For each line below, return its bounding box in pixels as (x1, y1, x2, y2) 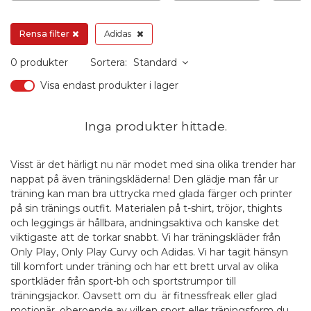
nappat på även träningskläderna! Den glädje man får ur (10, 173, 278, 185)
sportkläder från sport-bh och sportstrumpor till (10, 275, 236, 287)
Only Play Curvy (61, 246, 137, 258)
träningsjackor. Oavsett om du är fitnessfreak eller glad (10, 289, 277, 302)
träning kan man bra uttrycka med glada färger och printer (10, 187, 292, 200)
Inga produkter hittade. (84, 119, 227, 133)
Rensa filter (19, 28, 69, 39)
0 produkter (10, 56, 68, 69)
